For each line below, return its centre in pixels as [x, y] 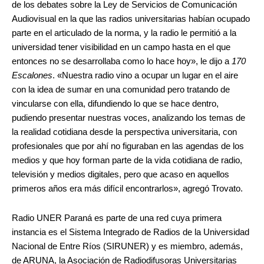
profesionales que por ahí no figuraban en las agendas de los [128, 146]
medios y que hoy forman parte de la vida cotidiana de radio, [127, 161]
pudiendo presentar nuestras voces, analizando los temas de [128, 118]
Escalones [32, 76]
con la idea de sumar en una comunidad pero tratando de [121, 90]
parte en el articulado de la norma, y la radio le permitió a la [124, 33]
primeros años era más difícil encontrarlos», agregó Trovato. [127, 189]
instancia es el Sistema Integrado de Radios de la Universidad [131, 232]
